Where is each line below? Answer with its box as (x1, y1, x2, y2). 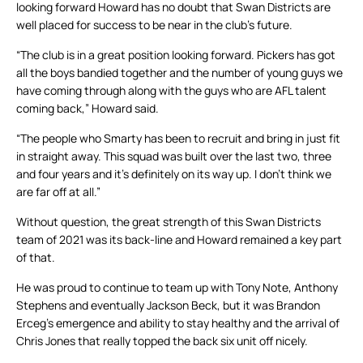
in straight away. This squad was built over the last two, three (16, 148, 331, 164)
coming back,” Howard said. (16, 100, 159, 117)
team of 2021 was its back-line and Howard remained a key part (16, 232, 342, 248)
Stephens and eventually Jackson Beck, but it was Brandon (16, 297, 320, 314)
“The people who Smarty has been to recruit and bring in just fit (16, 130, 340, 147)
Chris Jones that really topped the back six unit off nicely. (16, 333, 308, 349)
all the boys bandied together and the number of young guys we (16, 65, 343, 81)
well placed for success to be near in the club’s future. (16, 17, 293, 33)
